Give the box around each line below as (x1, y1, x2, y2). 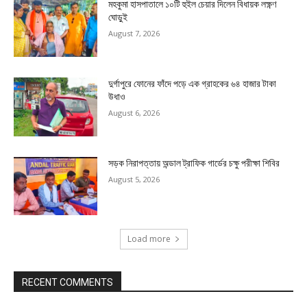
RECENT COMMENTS (22, 277, 113, 288)
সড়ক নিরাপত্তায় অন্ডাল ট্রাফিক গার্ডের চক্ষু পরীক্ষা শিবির (108, 157, 280, 169)
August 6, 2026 (108, 108, 160, 119)
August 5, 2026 (108, 173, 160, 184)
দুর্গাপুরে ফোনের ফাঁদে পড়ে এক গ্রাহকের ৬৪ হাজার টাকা (108, 78, 277, 90)
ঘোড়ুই (108, 12, 130, 23)
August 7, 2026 (108, 28, 160, 39)
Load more (127, 233, 171, 245)
